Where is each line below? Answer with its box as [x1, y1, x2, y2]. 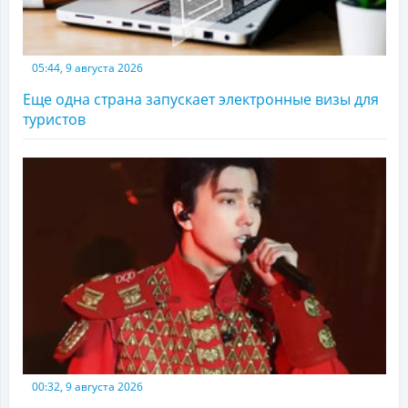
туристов [23, 108, 86, 129]
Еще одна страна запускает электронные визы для [23, 88, 379, 109]
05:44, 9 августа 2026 [32, 59, 143, 76]
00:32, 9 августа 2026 [32, 378, 143, 394]
